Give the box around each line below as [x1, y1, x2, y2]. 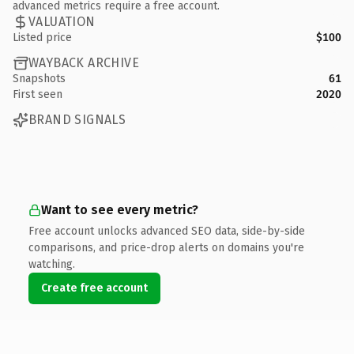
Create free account [41, 281, 148, 295]
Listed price [13, 30, 72, 44]
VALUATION [28, 14, 96, 29]
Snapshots [13, 71, 66, 85]
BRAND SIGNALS [28, 112, 126, 127]
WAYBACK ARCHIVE [28, 55, 139, 70]
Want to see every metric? [41, 201, 198, 217]
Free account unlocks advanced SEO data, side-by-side [28, 224, 305, 238]
